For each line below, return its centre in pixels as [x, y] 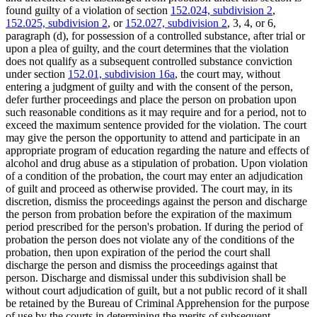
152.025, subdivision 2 [57, 23]
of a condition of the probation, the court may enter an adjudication [154, 176]
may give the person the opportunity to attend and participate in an [153, 138]
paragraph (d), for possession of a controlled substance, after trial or [155, 36]
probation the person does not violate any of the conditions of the [150, 240]
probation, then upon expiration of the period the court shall [138, 253]
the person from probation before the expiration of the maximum [149, 214]
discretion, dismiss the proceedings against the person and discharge [156, 202]
